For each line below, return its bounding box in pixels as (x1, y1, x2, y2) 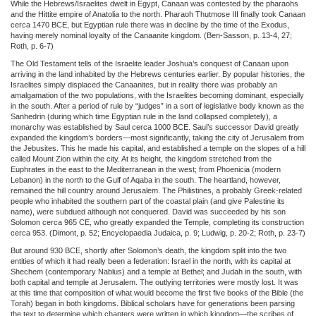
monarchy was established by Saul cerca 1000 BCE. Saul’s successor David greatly (11, 122, 299, 131)
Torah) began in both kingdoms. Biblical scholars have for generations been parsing (11, 298, 295, 308)
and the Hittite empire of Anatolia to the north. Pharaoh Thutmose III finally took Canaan (11, 9, 305, 18)
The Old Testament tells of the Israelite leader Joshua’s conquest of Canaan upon (11, 59, 288, 68)
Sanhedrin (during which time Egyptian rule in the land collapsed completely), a (11, 111, 277, 121)
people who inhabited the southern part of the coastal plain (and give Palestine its (11, 196, 285, 205)
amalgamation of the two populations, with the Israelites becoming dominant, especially (11, 90, 304, 99)
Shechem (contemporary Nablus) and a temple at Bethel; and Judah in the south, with (11, 267, 302, 276)
